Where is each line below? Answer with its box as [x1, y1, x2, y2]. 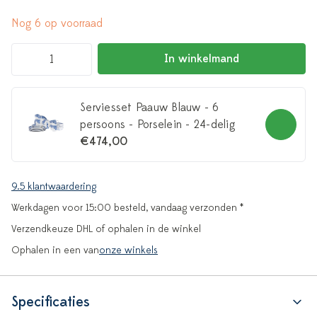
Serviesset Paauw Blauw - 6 [80, 100, 219, 115]
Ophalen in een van [11, 244, 99, 256]
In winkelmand [164, 52, 239, 66]
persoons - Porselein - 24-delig [80, 117, 235, 132]
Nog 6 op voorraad [11, 16, 103, 30]
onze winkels [99, 244, 158, 256]
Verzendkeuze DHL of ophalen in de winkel [11, 223, 201, 235]
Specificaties [11, 293, 90, 311]
